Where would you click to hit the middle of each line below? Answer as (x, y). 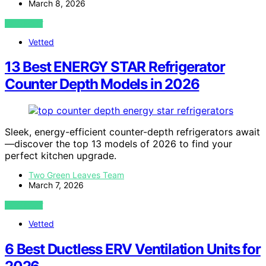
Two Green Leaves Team (76, 175)
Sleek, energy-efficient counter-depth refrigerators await (132, 132)
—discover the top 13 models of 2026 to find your (118, 144)
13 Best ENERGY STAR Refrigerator (115, 67)
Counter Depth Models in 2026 (102, 84)
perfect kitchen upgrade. (61, 156)
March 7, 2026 (56, 185)
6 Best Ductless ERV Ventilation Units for (133, 249)
